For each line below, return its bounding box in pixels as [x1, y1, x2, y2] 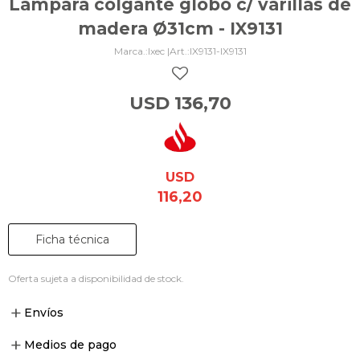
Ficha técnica [35, 232, 109, 247]
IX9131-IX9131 [189, 45, 247, 57]
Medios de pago [24, 337, 117, 352]
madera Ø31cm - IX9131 [77, 18, 283, 39]
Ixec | [147, 45, 170, 57]
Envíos [24, 305, 63, 320]
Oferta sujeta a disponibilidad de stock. [8, 272, 184, 284]
